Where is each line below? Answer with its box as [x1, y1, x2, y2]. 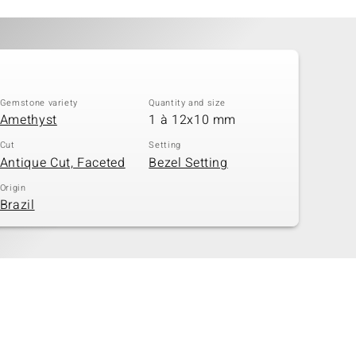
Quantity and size [149, 95, 226, 110]
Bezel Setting [149, 153, 228, 172]
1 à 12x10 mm [149, 110, 237, 130]
